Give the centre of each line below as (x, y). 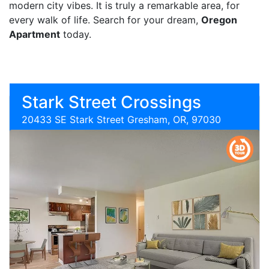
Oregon (219, 20)
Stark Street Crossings (111, 102)
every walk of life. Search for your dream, (105, 20)
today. (76, 34)
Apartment (35, 34)
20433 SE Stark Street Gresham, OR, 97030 (121, 119)
